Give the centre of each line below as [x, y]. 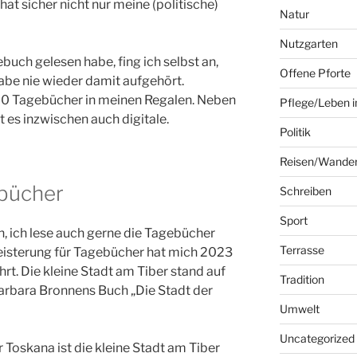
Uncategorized [317, 339]
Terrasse [302, 250]
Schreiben [305, 191]
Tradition [302, 280]
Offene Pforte [315, 73]
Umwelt [299, 309]
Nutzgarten [308, 44]
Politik [295, 132]
